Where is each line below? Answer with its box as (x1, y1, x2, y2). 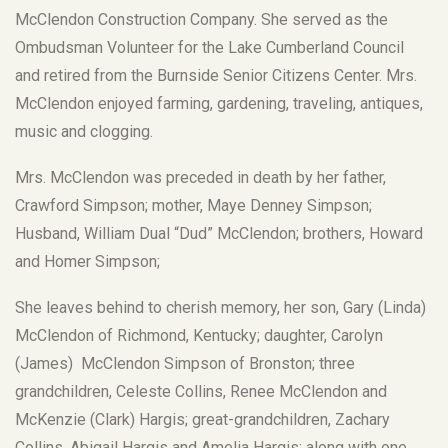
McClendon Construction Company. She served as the (15, 9, 388, 29)
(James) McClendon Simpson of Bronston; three (15, 353, 355, 373)
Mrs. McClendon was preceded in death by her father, (15, 167, 386, 187)
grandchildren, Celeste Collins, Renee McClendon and (15, 381, 387, 401)
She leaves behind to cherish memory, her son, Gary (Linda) (15, 297, 426, 317)
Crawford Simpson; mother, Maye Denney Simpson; (15, 195, 372, 215)
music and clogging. (15, 121, 153, 141)
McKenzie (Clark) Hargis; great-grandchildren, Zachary (15, 409, 390, 429)
